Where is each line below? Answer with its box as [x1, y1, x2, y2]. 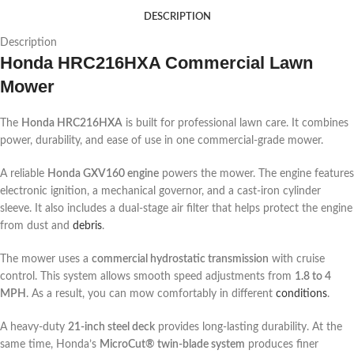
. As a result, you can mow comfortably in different [26, 288, 276, 300]
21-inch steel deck [68, 322, 155, 333]
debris [73, 220, 102, 232]
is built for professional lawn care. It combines [122, 118, 348, 130]
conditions [276, 288, 327, 300]
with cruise [269, 254, 325, 265]
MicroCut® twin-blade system [100, 339, 245, 351]
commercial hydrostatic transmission [92, 254, 269, 265]
